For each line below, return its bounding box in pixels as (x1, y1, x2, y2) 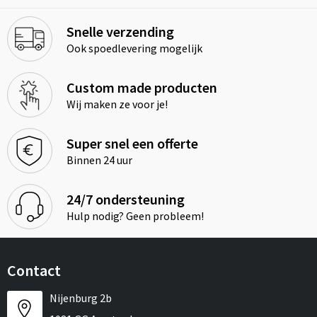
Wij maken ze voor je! (66, 97, 168, 112)
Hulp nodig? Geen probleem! (66, 209, 204, 224)
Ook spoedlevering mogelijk (66, 41, 202, 56)
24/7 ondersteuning (66, 190, 185, 209)
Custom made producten (66, 79, 217, 97)
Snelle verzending (66, 23, 174, 41)
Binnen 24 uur (66, 153, 132, 168)
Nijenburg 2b (49, 291, 112, 306)
